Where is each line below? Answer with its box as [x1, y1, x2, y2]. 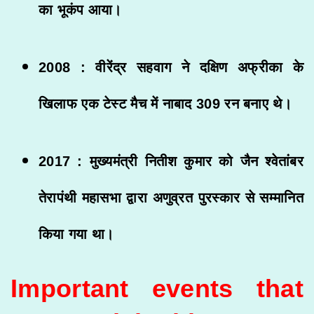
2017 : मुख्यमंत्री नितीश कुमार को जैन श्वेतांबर [39, 153, 303, 170]
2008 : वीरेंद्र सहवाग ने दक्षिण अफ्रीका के [39, 60, 303, 76]
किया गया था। [39, 226, 114, 243]
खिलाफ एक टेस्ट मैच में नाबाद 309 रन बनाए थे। [39, 96, 296, 112]
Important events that [11, 273, 303, 303]
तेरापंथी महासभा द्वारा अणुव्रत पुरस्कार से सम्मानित [39, 190, 303, 206]
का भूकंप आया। [39, 2, 122, 18]
